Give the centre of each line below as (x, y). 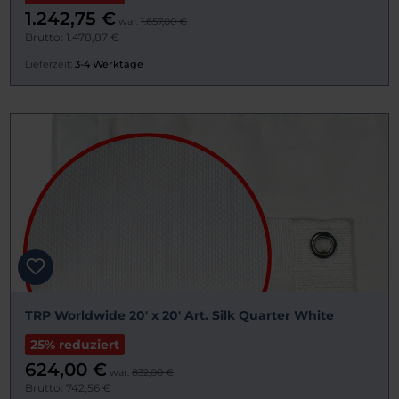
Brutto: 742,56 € (68, 388)
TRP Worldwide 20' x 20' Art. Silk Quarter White (179, 316)
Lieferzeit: (49, 65)
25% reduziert (75, 345)
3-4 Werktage (109, 65)
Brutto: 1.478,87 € (72, 37)
